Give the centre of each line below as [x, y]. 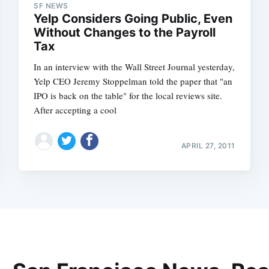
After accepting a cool [75, 110]
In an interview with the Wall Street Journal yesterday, [134, 67]
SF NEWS [51, 6]
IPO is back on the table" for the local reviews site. [128, 96]
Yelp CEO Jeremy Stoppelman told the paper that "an [133, 81]
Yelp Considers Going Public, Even [133, 19]
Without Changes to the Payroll [125, 33]
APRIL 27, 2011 [208, 145]
